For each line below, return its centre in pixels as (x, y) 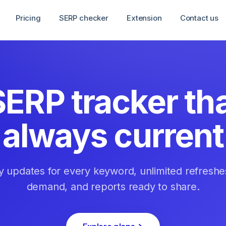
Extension (144, 18)
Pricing (28, 18)
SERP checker (83, 18)
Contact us (199, 18)
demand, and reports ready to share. (113, 187)
